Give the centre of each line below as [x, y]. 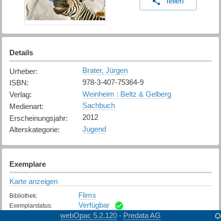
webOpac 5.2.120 [89, 215]
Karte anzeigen [33, 181]
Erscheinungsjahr [37, 118]
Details [21, 52]
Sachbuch [98, 106]
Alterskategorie [33, 130]
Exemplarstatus [30, 205]
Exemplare [27, 164]
